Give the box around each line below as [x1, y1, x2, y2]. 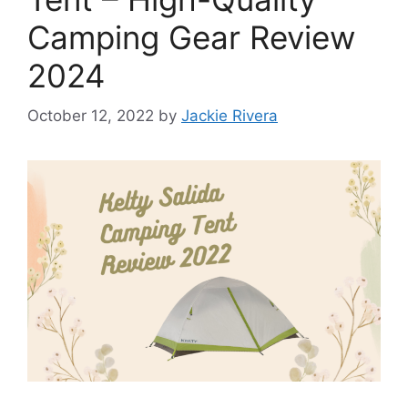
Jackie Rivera [181, 107, 278, 126]
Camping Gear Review [27, 17, 355, 56]
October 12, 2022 [27, 107, 154, 126]
